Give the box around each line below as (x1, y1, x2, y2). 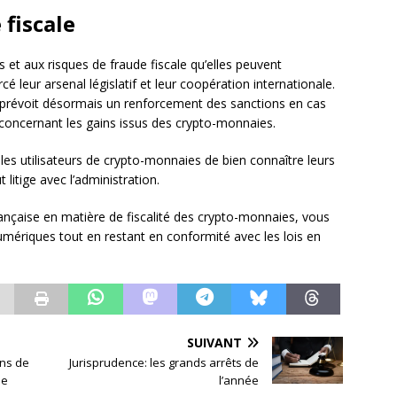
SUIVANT (187, 333, 243, 351)
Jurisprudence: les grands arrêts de (69, 354, 260, 370)
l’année (219, 371, 260, 388)
